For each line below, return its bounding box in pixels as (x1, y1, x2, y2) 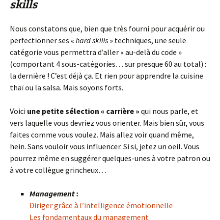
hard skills (76, 35, 108, 45)
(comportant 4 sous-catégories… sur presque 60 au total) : (10, 59, 206, 69)
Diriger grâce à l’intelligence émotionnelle (29, 200, 173, 210)
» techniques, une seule (108, 35, 186, 45)
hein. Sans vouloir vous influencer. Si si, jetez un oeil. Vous (10, 141, 199, 151)
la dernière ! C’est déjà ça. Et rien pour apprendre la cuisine (10, 71, 203, 81)
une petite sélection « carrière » (27, 106, 139, 116)
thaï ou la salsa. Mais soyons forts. (10, 82, 123, 92)
